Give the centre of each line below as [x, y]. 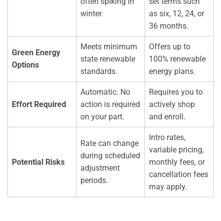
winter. [92, 14]
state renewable [108, 59]
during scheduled [110, 156]
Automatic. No [105, 92]
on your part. [102, 117]
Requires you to [176, 92]
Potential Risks [38, 162]
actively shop [172, 105]
